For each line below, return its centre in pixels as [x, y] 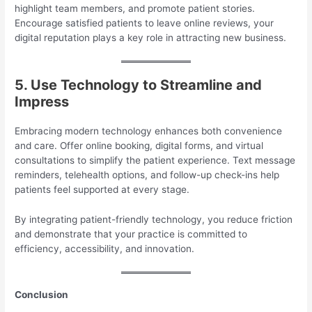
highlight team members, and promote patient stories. [135, 9]
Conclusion [42, 294]
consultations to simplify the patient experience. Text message [155, 161]
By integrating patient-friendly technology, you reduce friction [154, 220]
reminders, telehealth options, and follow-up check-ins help [147, 175]
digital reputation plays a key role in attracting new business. [151, 38]
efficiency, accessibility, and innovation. [105, 249]
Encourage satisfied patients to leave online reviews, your [145, 23]
